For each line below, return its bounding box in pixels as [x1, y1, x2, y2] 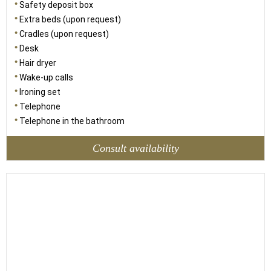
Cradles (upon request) [19, 29, 109, 39]
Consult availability [92, 142, 179, 154]
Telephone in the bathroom [19, 116, 125, 126]
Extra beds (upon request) [19, 15, 121, 24]
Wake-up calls [19, 73, 73, 82]
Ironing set [19, 87, 60, 97]
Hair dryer [19, 58, 56, 68]
